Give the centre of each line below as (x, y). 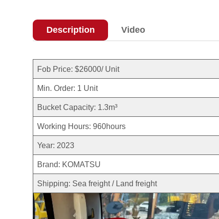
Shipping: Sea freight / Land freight (99, 183)
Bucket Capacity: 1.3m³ (83, 107)
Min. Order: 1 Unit (69, 88)
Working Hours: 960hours (82, 126)
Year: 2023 (56, 145)
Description (70, 30)
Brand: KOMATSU (70, 164)
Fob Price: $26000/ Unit (78, 69)
